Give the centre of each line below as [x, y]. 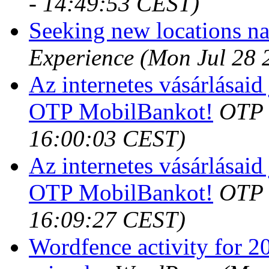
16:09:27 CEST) [107, 219]
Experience [81, 57]
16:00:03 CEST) [107, 138]
